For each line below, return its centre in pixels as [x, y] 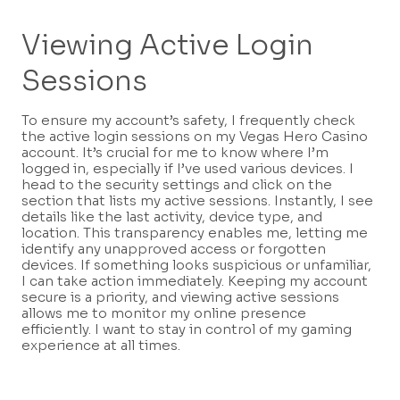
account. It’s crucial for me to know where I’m [175, 153]
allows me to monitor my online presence [164, 313]
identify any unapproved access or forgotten [174, 249]
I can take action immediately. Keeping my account [195, 281]
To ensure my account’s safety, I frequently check [188, 121]
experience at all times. [101, 346]
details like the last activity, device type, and [172, 217]
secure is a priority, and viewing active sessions [180, 297]
